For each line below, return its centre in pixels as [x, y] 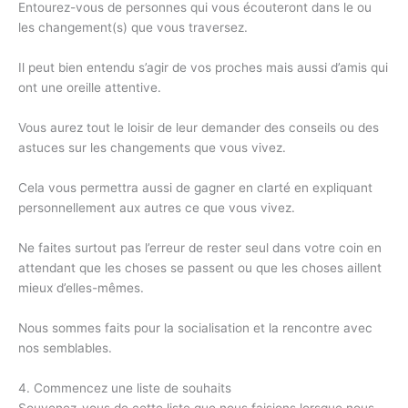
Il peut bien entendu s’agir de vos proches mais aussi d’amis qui [203, 67]
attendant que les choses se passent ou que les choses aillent [200, 267]
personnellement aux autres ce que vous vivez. [157, 207]
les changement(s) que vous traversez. [133, 27]
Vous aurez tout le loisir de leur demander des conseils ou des [199, 127]
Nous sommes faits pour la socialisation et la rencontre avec [195, 327]
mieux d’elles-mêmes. [81, 287]
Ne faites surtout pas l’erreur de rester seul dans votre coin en [200, 247]
